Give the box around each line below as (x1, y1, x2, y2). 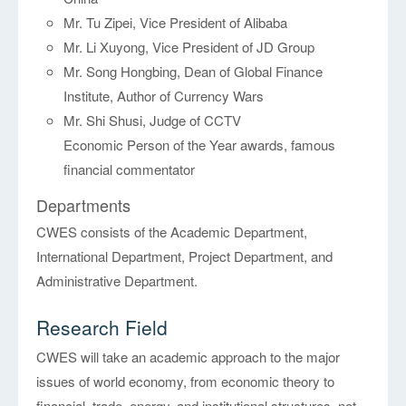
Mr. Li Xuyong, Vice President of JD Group (63, 37, 315, 57)
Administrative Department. (36, 271, 198, 291)
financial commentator (63, 159, 196, 179)
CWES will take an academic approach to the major (36, 347, 341, 367)
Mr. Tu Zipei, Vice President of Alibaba (63, 13, 288, 33)
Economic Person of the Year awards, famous (63, 135, 336, 155)
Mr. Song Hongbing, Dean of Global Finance (63, 62, 324, 82)
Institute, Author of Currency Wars (63, 86, 265, 106)
